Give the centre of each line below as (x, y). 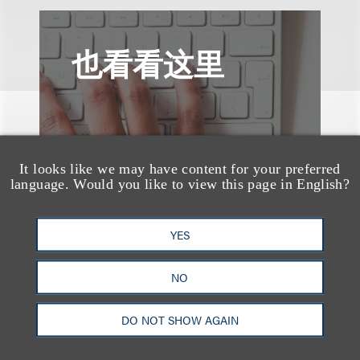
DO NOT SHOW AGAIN (180, 319)
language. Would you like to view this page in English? (180, 183)
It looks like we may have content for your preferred (180, 168)
